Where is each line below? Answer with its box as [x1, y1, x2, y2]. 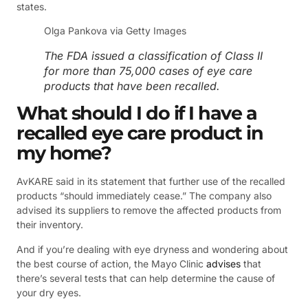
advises [206, 257, 241, 269]
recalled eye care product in [16, 122, 263, 145]
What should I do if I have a [16, 102, 256, 125]
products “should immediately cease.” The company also [16, 190, 272, 202]
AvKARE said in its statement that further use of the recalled [16, 175, 285, 188]
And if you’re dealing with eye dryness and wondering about [16, 243, 288, 255]
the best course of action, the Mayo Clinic [16, 257, 206, 269]
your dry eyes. [16, 286, 81, 298]
